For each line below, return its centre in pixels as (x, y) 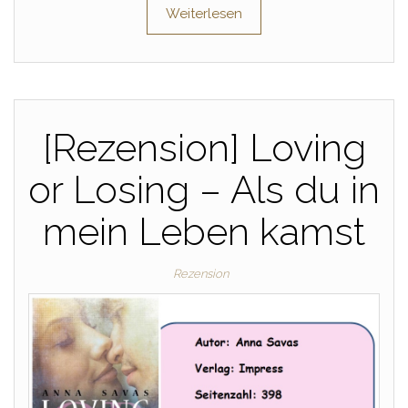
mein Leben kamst (204, 232)
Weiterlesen (204, 14)
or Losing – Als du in (204, 190)
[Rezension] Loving (204, 148)
